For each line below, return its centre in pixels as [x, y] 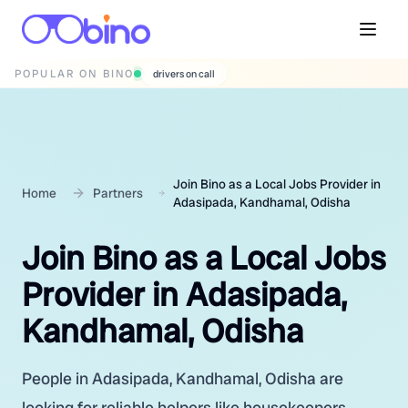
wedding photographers [205, 73]
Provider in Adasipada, [184, 295]
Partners [118, 193]
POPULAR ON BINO [75, 73]
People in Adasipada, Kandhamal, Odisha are [183, 378]
